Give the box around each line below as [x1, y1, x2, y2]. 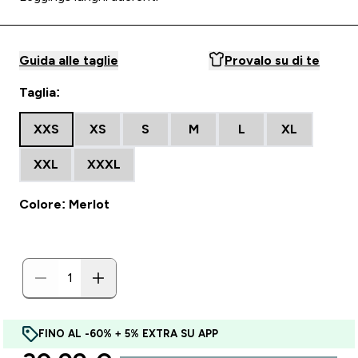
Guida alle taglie [19, 54, 118, 67]
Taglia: [19, 86, 60, 99]
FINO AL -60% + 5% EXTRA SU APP [38, 328, 218, 340]
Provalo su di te [225, 54, 320, 67]
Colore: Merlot [19, 197, 109, 211]
